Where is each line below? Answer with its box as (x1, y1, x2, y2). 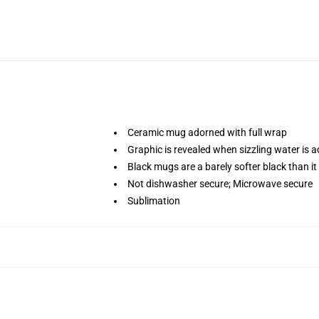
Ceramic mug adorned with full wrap (127, 127, 287, 138)
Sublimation (127, 195, 180, 206)
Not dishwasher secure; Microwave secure (127, 178, 313, 189)
